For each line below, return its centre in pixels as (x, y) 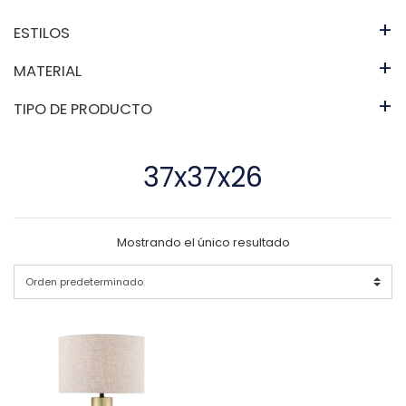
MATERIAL (48, 71)
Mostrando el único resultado (203, 242)
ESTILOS (42, 33)
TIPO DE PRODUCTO (83, 109)
